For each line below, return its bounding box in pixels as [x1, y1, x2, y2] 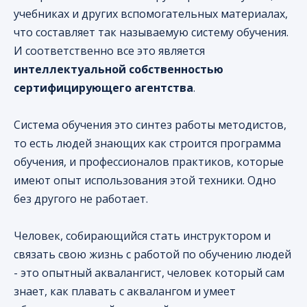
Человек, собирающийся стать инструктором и [14, 228, 271, 244]
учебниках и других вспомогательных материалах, [14, 6, 288, 22]
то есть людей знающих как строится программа [14, 136, 281, 151]
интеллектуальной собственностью [14, 62, 223, 77]
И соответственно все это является [14, 43, 205, 59]
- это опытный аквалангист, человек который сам [14, 265, 284, 281]
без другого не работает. [14, 191, 148, 207]
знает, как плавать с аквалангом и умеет [14, 284, 236, 299]
